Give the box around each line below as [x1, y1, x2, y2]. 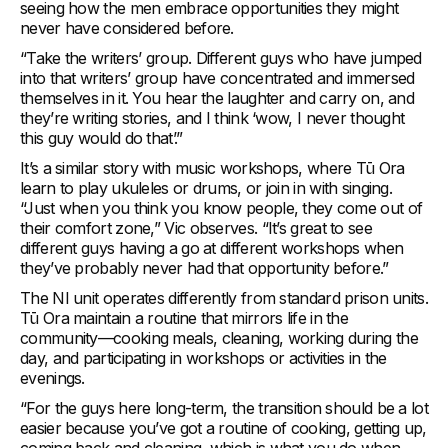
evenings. [20, 368, 85, 389]
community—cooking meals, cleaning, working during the [20, 328, 418, 349]
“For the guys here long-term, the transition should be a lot [20, 398, 428, 419]
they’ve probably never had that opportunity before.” [20, 258, 389, 279]
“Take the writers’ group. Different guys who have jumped [20, 48, 422, 69]
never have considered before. [20, 18, 234, 39]
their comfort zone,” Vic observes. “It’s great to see [20, 218, 372, 239]
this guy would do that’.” [20, 128, 183, 149]
